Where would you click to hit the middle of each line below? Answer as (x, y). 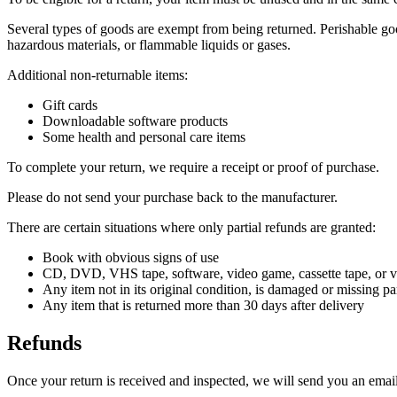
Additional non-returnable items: (97, 74)
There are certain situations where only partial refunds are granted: (191, 227)
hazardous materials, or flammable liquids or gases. (149, 44)
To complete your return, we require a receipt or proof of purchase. (193, 167)
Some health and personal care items (144, 136)
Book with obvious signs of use (131, 257)
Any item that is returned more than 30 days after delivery (203, 305)
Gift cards (70, 105)
